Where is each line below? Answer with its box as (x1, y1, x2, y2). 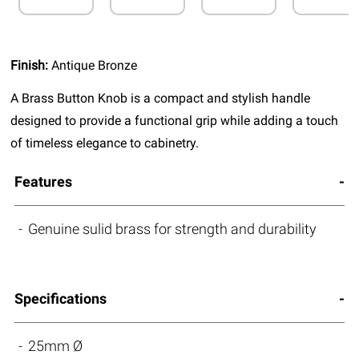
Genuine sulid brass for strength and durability (28, 220, 317, 238)
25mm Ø (28, 337, 83, 355)
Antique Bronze (51, 58, 138, 74)
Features (14, 173, 72, 191)
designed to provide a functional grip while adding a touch (10, 113, 339, 129)
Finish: (10, 58, 52, 74)
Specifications (14, 290, 107, 308)
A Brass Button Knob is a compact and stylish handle (10, 91, 311, 107)
